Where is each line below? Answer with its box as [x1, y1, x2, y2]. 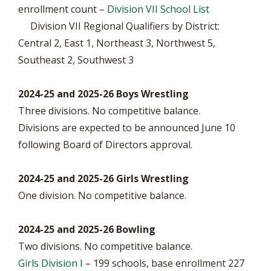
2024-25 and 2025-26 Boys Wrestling [18, 87, 189, 100]
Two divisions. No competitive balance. [18, 240, 192, 253]
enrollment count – [18, 2, 107, 16]
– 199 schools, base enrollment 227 [83, 256, 244, 270]
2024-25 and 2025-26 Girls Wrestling [18, 172, 189, 185]
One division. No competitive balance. [18, 189, 186, 202]
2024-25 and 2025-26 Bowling [18, 223, 155, 236]
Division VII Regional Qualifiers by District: [18, 19, 220, 33]
